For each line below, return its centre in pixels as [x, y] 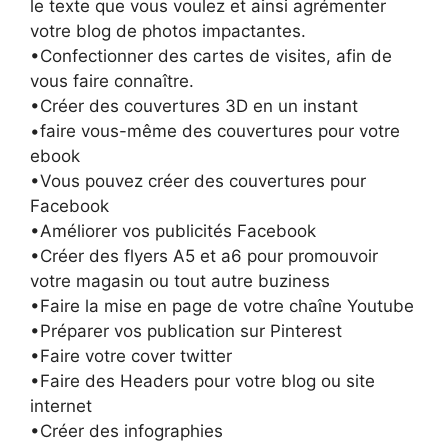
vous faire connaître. [112, 81]
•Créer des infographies [126, 431]
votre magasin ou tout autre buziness [180, 281]
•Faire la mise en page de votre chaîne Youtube [222, 306]
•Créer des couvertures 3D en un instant [194, 106]
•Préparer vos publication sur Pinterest [186, 331]
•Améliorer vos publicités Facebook [173, 231]
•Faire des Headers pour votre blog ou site [202, 381]
